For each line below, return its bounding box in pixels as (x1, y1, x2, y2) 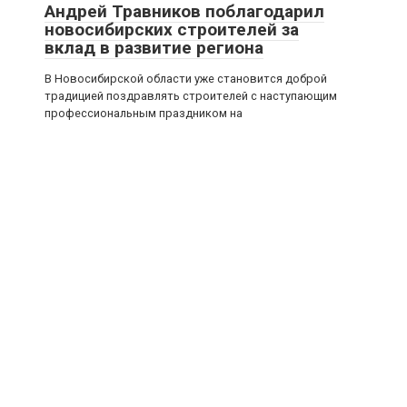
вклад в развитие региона (45, 37, 263, 58)
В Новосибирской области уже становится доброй (45, 72, 327, 85)
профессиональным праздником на (45, 106, 243, 120)
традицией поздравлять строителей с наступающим (45, 89, 337, 103)
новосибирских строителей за (45, 19, 299, 40)
